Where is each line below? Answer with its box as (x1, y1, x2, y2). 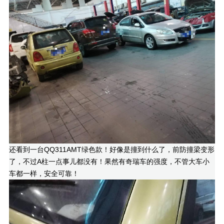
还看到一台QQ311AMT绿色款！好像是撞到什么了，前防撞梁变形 (9, 145, 214, 154)
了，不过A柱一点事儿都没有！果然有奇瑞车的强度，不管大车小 (9, 157, 209, 166)
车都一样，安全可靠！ (9, 169, 79, 178)
